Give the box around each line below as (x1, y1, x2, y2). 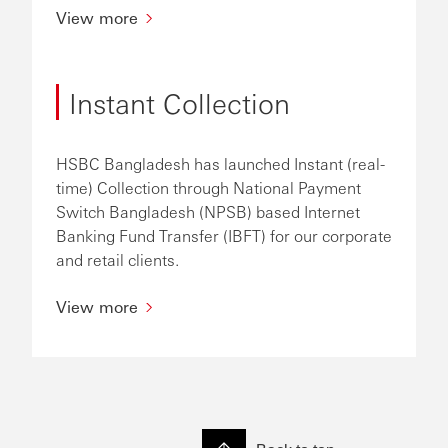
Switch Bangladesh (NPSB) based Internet (56, 201, 360, 222)
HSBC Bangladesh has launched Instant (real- (56, 153, 385, 174)
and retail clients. (56, 249, 179, 270)
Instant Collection (69, 84, 290, 120)
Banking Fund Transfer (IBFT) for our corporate (56, 225, 392, 246)
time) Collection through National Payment (56, 177, 361, 198)
